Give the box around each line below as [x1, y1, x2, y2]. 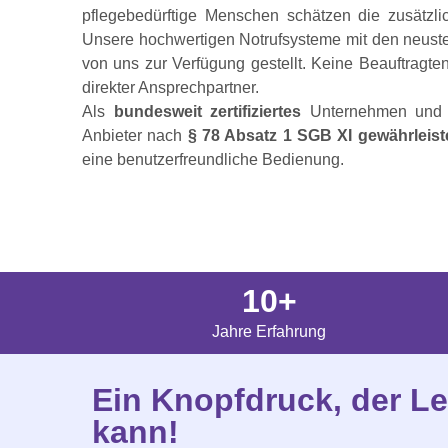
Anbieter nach [82, 127, 188, 145]
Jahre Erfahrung [212, 323, 327, 341]
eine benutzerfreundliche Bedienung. [82, 151, 344, 169]
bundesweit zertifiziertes [113, 103, 301, 121]
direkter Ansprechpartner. [82, 79, 259, 97]
